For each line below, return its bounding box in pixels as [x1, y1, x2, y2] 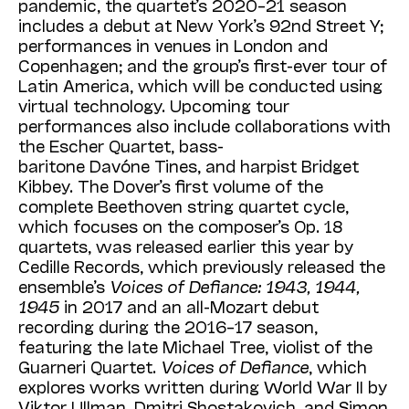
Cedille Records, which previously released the [18, 256, 385, 277]
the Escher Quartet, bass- [18, 135, 224, 156]
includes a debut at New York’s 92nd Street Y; [18, 15, 383, 36]
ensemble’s [18, 276, 110, 297]
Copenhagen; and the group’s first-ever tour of [18, 55, 387, 76]
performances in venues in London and [18, 35, 328, 56]
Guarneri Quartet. [18, 356, 161, 377]
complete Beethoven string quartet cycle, [18, 195, 349, 216]
